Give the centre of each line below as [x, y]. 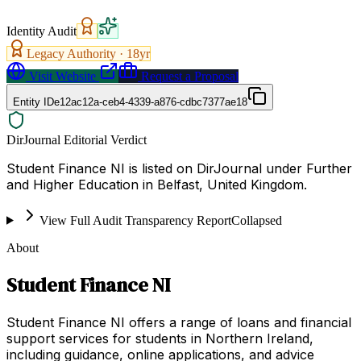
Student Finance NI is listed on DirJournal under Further [179, 168]
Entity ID [33, 102]
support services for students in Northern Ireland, [160, 338]
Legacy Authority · [77, 53]
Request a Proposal [188, 76]
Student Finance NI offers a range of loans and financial [179, 322]
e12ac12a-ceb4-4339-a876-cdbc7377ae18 [151, 102]
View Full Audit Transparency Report [135, 220]
